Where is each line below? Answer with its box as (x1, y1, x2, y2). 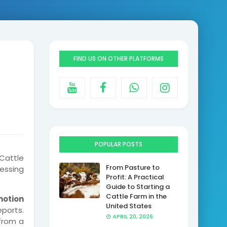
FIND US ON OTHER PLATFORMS (73, 54, 164, 63)
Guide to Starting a (105, 182, 170, 192)
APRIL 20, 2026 (112, 212, 153, 220)
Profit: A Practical (105, 172, 164, 182)
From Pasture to (105, 163, 160, 172)
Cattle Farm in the (105, 192, 167, 201)
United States (105, 201, 152, 211)
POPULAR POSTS (94, 140, 142, 148)
